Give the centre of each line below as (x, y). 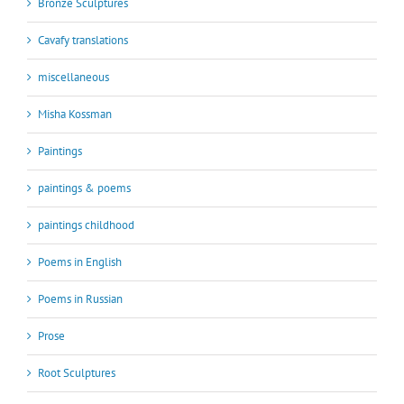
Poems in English (80, 262)
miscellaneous (73, 78)
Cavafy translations (83, 41)
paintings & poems (84, 188)
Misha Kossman (75, 115)
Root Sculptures (77, 373)
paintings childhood (86, 225)
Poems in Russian (80, 299)
